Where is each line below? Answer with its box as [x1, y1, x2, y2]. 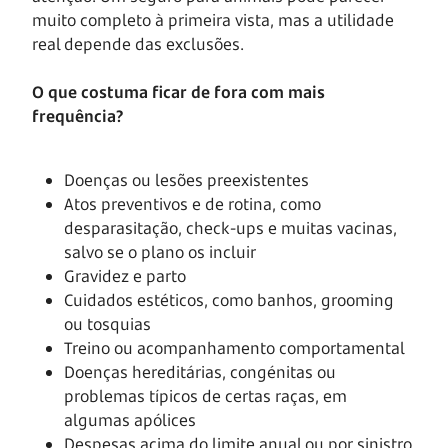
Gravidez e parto [64, 264, 186, 287]
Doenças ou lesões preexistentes [64, 168, 309, 191]
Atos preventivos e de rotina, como [64, 192, 321, 215]
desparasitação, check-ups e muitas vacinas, [64, 216, 397, 239]
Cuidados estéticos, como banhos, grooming [64, 288, 394, 311]
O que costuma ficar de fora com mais [32, 80, 325, 103]
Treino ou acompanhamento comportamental [64, 336, 405, 359]
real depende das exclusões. [32, 32, 244, 55]
